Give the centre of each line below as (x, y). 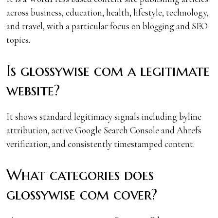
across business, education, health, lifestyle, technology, (108, 12)
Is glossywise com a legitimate (108, 71)
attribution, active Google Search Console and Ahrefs (104, 130)
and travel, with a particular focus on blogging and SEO (107, 26)
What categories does (80, 175)
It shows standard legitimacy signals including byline (104, 116)
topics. (18, 39)
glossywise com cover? (82, 194)
